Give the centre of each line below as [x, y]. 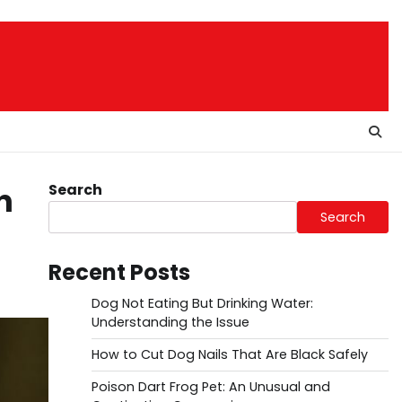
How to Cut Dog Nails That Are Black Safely [229, 354]
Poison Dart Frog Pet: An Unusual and [210, 387]
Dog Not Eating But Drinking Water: [202, 303]
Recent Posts [119, 272]
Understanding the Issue [170, 322]
